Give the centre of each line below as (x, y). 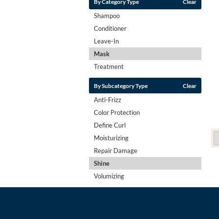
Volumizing (109, 176)
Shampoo (107, 15)
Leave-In (106, 41)
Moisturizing (111, 138)
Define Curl (110, 125)
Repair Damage (116, 150)
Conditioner (110, 28)
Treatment (109, 66)
